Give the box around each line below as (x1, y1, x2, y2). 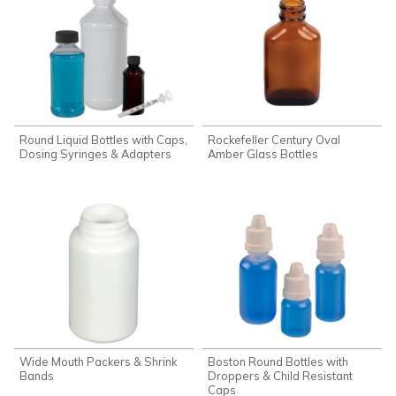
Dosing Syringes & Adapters (19, 146, 172, 161)
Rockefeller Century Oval (208, 132, 341, 147)
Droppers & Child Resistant (208, 369, 354, 384)
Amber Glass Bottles (208, 146, 319, 161)
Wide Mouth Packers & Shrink (19, 354, 178, 369)
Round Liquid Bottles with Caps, (19, 132, 188, 147)
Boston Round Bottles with (208, 354, 349, 369)
